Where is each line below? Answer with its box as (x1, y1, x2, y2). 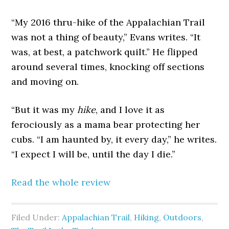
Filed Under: (11, 212, 62, 223)
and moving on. (11, 76, 79, 88)
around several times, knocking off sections (11, 61, 205, 73)
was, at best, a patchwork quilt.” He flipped (11, 46, 198, 58)
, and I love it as (96, 104, 165, 116)
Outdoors (163, 212, 202, 223)
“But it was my (11, 104, 78, 116)
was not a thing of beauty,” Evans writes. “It (11, 31, 201, 43)
